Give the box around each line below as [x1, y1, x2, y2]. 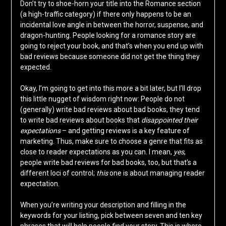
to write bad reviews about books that [20, 116, 141, 125]
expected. [20, 63, 51, 72]
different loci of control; [20, 169, 96, 178]
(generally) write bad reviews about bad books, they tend [20, 105, 200, 114]
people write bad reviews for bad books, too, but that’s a [20, 158, 197, 167]
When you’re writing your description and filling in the [20, 201, 186, 209]
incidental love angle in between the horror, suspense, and [20, 21, 203, 29]
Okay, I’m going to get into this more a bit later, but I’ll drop [20, 84, 201, 93]
